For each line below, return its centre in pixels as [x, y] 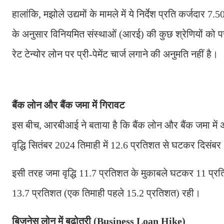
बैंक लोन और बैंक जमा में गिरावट [68, 105]
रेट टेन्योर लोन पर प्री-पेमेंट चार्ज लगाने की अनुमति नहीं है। [115, 54]
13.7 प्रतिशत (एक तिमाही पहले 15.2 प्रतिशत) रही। [106, 193]
